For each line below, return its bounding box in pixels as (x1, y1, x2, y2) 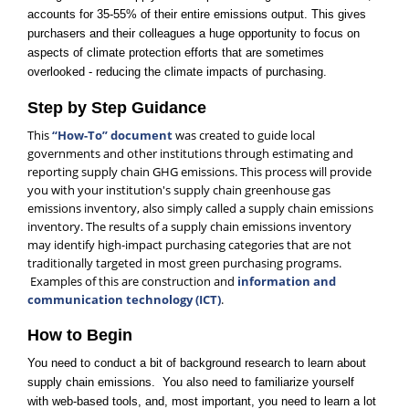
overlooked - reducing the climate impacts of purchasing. (27, 65, 327, 79)
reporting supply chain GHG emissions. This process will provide (27, 163, 372, 180)
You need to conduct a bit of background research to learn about (27, 356, 366, 370)
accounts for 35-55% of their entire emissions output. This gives (27, 7, 366, 21)
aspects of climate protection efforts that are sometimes (27, 46, 324, 59)
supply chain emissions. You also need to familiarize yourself (27, 375, 354, 389)
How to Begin (27, 326, 132, 344)
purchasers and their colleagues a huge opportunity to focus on (27, 26, 360, 40)
